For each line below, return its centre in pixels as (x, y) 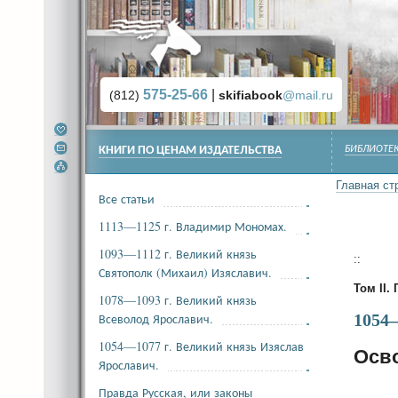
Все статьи (127, 199)
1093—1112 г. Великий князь (178, 254)
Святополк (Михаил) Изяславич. (185, 272)
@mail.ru (308, 95)
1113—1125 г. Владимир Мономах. (193, 226)
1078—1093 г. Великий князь (178, 300)
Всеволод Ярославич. (156, 318)
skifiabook (251, 95)
